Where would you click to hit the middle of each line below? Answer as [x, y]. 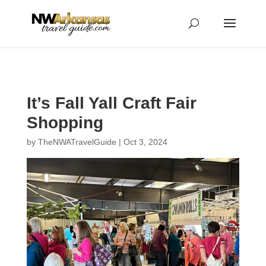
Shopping [65, 123]
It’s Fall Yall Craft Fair [111, 103]
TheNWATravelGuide [77, 142]
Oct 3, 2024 [145, 142]
